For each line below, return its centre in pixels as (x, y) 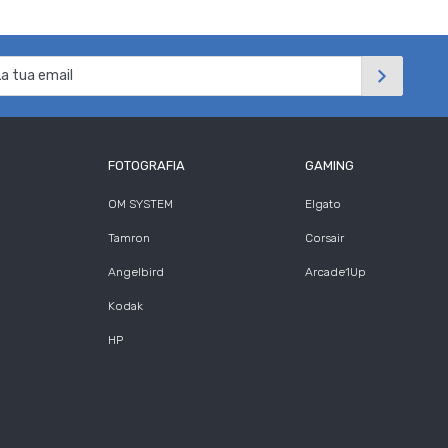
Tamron (129, 238)
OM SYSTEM (140, 204)
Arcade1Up (335, 272)
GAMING (329, 166)
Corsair (324, 238)
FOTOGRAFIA (146, 166)
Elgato (322, 204)
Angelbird (136, 272)
